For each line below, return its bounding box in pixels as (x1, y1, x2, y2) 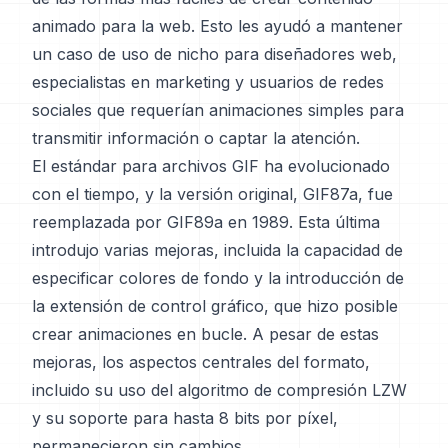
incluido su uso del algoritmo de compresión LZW (32, 380, 407, 400)
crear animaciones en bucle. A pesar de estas (32, 324, 379, 344)
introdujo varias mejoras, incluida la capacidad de (32, 240, 403, 260)
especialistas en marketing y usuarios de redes (32, 72, 384, 92)
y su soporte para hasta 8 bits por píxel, (32, 408, 338, 428)
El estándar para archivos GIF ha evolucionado (32, 156, 390, 176)
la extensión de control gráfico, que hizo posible (32, 296, 398, 316)
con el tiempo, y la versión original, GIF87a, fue (32, 184, 393, 204)
